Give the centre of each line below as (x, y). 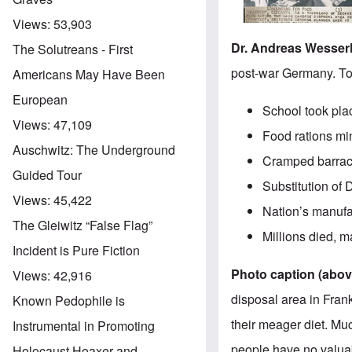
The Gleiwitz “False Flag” (82, 225)
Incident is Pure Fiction (76, 250)
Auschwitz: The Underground (94, 149)
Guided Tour (47, 174)
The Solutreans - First (73, 49)
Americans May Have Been (89, 74)
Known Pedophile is (69, 300)
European (40, 99)
